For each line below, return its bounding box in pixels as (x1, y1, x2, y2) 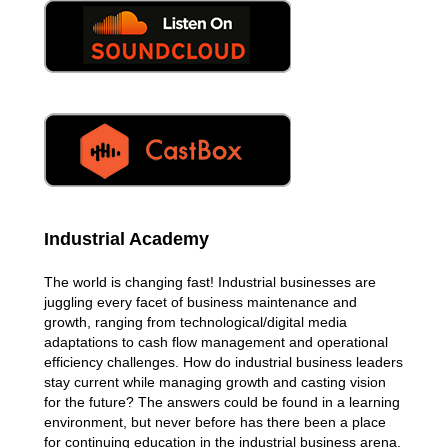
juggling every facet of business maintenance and (44, 293, 357, 310)
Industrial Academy (44, 228, 209, 249)
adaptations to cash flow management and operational (44, 333, 388, 350)
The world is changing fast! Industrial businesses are (44, 273, 376, 290)
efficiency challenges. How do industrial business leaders (44, 353, 403, 370)
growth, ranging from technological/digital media (44, 313, 347, 330)
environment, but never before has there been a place (44, 413, 386, 430)
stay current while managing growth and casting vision (44, 373, 386, 390)
